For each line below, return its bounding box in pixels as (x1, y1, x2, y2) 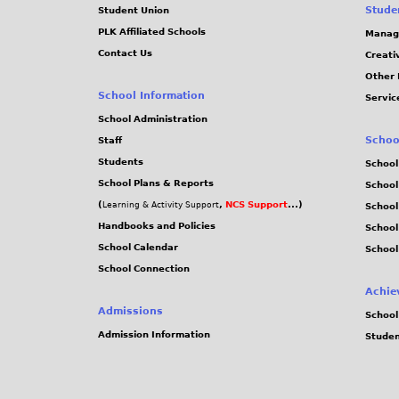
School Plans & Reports (98, 178, 214, 189)
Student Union (98, 5, 169, 16)
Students (98, 157, 143, 167)
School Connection (98, 264, 190, 274)
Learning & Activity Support (102, 200, 219, 210)
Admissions (98, 305, 163, 318)
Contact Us (98, 48, 152, 59)
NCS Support (225, 199, 288, 210)
